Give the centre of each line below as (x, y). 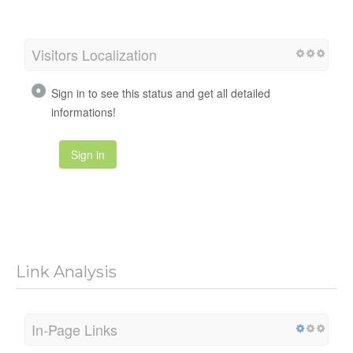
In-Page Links (74, 330)
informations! (84, 112)
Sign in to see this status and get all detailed (161, 93)
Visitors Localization (94, 55)
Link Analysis (66, 272)
